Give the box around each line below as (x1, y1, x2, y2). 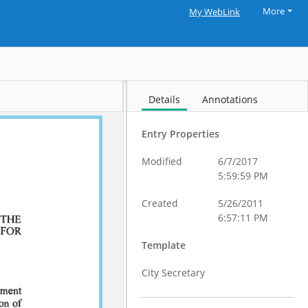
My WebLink (189, 6, 241, 18)
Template (142, 239, 186, 252)
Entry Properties (142, 127, 220, 140)
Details (148, 93, 181, 106)
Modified (142, 155, 183, 168)
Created (142, 197, 179, 210)
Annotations (202, 93, 258, 106)
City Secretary (142, 266, 206, 279)
